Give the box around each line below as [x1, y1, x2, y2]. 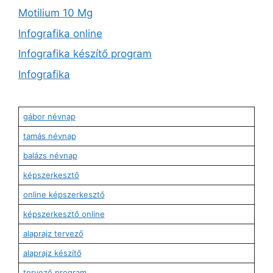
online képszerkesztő [23, 189, 105, 199]
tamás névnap [23, 130, 76, 141]
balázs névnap [23, 150, 77, 160]
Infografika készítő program [18, 48, 152, 60]
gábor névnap [23, 111, 76, 121]
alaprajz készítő [23, 247, 82, 258]
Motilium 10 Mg [18, 7, 93, 19]
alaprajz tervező [23, 228, 83, 238]
